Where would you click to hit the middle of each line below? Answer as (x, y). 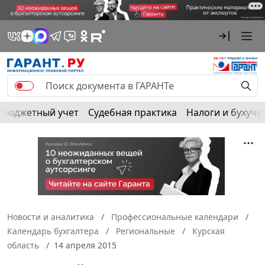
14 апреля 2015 (85, 245)
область (23, 245)
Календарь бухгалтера (53, 231)
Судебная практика (132, 112)
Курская (209, 231)
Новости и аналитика (51, 217)
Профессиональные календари (175, 217)
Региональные (146, 231)
